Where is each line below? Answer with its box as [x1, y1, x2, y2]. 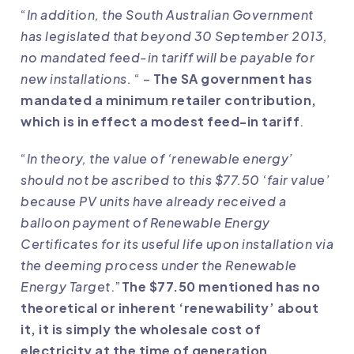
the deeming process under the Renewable [21, 257, 297, 274]
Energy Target [21, 278, 111, 296]
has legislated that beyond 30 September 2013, [21, 28, 328, 45]
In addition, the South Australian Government [26, 6, 314, 24]
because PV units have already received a [21, 193, 286, 210]
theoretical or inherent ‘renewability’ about [21, 299, 318, 317]
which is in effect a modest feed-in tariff [21, 113, 299, 130]
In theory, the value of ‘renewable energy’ [26, 150, 293, 168]
